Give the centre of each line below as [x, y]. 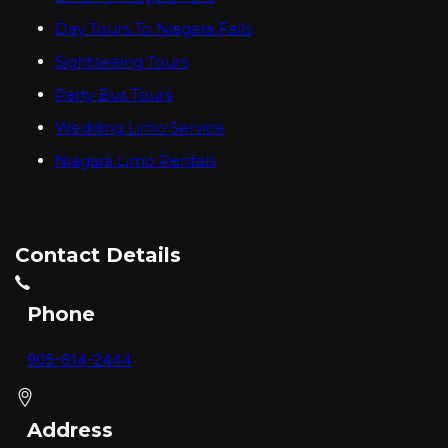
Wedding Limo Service [140, 127]
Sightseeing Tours [121, 61]
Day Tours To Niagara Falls [153, 28]
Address [70, 429]
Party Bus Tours [113, 94]
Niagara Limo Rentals [135, 160]
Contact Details [98, 254]
